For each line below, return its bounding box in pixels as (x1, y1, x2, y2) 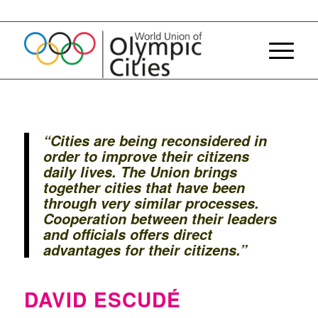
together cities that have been (43, 177, 245, 197)
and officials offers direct (43, 224, 212, 244)
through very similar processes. (43, 193, 259, 213)
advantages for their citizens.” (43, 240, 247, 260)
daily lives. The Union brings (43, 162, 237, 182)
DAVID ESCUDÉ (23, 285, 181, 314)
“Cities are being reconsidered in (43, 131, 267, 150)
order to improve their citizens (43, 146, 249, 166)
